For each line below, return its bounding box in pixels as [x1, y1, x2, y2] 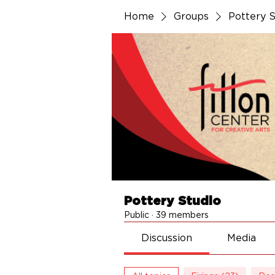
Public [124, 211, 149, 220]
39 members [156, 211, 209, 220]
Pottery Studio [124, 195, 221, 207]
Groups [174, 12, 209, 21]
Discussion [141, 233, 193, 243]
